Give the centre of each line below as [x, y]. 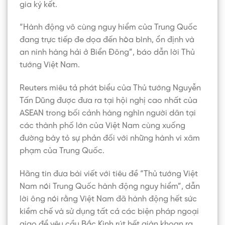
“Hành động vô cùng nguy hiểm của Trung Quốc [108, 28]
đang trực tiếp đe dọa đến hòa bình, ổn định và [107, 40]
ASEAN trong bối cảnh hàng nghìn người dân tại [108, 114]
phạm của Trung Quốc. [62, 151]
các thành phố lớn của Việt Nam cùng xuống [102, 126]
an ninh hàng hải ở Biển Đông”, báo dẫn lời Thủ [107, 53]
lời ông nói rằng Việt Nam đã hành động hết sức [108, 199]
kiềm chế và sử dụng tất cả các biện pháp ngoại [109, 211]
